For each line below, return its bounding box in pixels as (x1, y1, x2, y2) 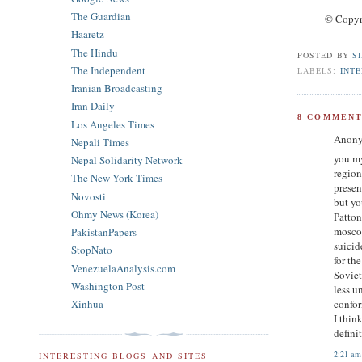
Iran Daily (71, 99, 115, 114)
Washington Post (71, 278, 145, 293)
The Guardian (71, 9, 131, 24)
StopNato (71, 242, 112, 258)
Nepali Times (71, 134, 129, 149)
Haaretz (71, 27, 104, 42)
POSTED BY (297, 49, 352, 61)
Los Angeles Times (71, 116, 154, 132)
